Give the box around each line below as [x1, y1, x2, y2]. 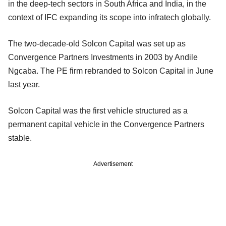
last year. [8, 80, 46, 89]
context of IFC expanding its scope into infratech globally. [8, 13, 213, 22]
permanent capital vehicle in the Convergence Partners [8, 120, 204, 129]
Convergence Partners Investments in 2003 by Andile [8, 52, 198, 62]
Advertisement [93, 160, 133, 167]
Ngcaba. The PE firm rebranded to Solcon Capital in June [8, 66, 213, 75]
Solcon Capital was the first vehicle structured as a [8, 106, 188, 115]
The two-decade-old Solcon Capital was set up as [8, 39, 186, 48]
